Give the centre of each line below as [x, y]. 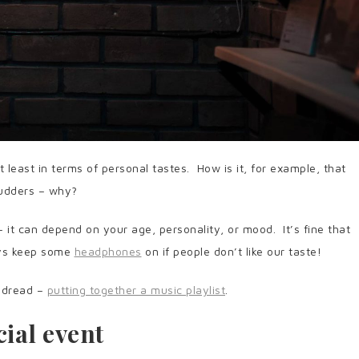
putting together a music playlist [136, 290]
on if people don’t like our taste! [233, 252]
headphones [108, 252]
